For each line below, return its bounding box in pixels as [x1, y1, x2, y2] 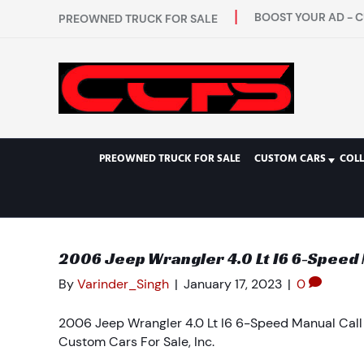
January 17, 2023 [184, 275, 282, 292]
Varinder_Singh [77, 275, 169, 292]
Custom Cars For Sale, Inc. [58, 333, 214, 350]
